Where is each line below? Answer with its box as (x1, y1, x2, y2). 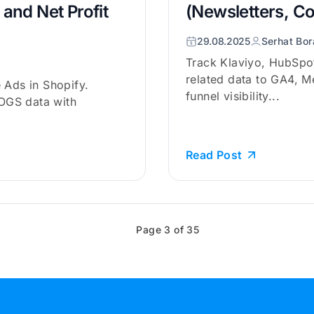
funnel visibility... (186, 89, 280, 103)
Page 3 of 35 (136, 224, 200, 235)
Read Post (186, 148, 243, 162)
